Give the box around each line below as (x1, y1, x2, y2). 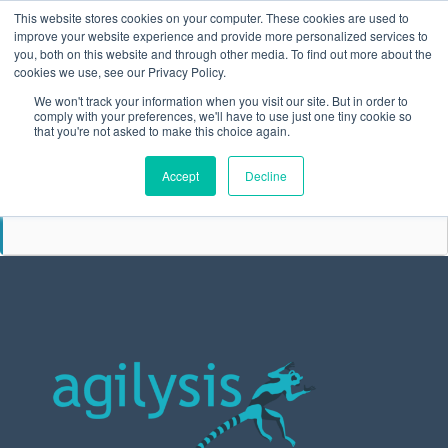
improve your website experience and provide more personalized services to (14, 27, 428, 44)
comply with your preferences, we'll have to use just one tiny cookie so (34, 107, 412, 124)
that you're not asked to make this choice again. (34, 122, 290, 139)
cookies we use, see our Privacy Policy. (14, 63, 226, 80)
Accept (161, 167, 199, 184)
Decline (244, 167, 287, 184)
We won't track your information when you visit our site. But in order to (34, 92, 408, 109)
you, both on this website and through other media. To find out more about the (14, 45, 432, 62)
